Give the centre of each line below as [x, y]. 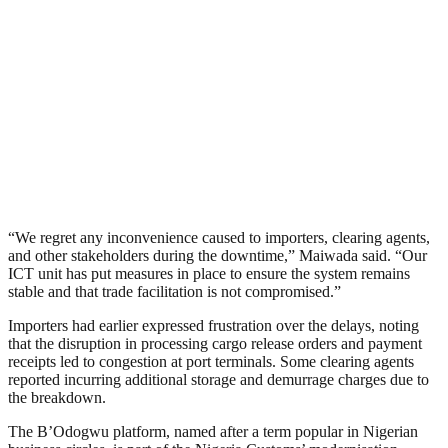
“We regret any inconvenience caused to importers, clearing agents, [219, 238]
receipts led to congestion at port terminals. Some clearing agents [211, 362]
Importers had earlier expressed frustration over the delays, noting [213, 326]
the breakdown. [57, 398]
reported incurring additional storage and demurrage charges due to [218, 380]
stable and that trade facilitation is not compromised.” [174, 292]
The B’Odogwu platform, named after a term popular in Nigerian [213, 432]
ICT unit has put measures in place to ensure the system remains [209, 274]
